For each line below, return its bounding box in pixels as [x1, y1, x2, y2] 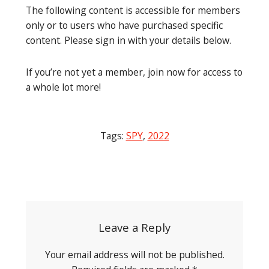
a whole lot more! [26, 80, 101, 94]
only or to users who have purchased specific [26, 19, 223, 32]
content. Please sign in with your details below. [26, 34, 231, 47]
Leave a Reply [98, 220, 171, 235]
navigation [8, 185, 99, 211]
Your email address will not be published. [44, 248, 225, 262]
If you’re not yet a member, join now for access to [26, 65, 243, 79]
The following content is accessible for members [26, 4, 240, 17]
